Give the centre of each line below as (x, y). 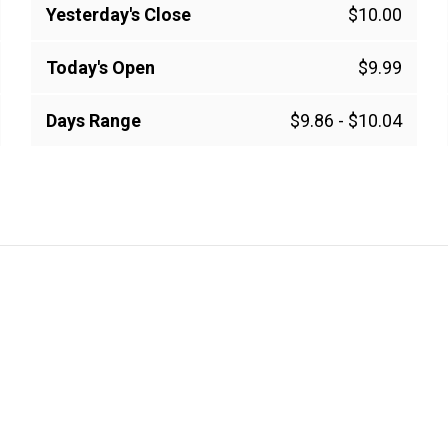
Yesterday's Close (118, 15)
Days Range (93, 121)
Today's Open (100, 68)
